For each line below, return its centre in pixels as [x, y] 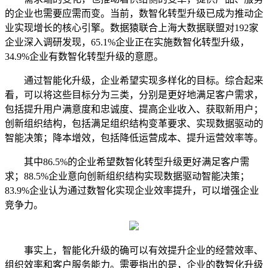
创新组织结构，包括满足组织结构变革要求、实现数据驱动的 [134, 124]
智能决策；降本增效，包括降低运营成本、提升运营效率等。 [134, 138]
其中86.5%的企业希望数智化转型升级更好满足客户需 [127, 162]
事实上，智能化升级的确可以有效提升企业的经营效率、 [134, 251]
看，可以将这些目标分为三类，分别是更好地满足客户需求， [134, 95]
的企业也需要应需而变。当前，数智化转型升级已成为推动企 [134, 14]
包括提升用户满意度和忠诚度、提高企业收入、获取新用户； [134, 109]
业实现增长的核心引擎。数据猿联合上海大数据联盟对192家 [132, 28]
